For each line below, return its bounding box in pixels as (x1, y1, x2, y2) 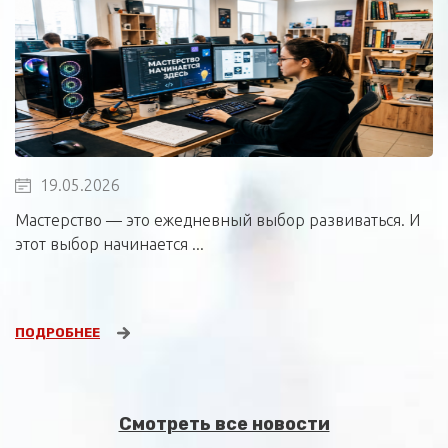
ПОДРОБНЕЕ (15, 325, 100, 341)
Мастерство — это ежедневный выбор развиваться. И (15, 210, 420, 229)
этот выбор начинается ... (15, 234, 204, 253)
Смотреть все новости (118, 413, 330, 436)
